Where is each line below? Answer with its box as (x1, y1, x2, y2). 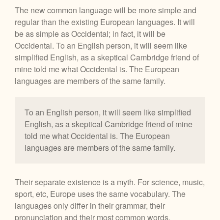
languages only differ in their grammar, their (15, 199, 165, 211)
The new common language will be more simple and (15, 4, 196, 16)
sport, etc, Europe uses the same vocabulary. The (15, 188, 186, 199)
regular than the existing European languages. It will (15, 16, 195, 27)
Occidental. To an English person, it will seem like (15, 39, 187, 51)
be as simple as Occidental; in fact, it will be (15, 27, 165, 39)
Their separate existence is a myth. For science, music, (15, 176, 205, 188)
